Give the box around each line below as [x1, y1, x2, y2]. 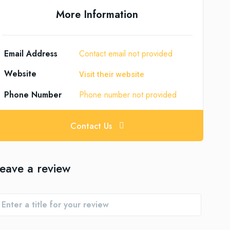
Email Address [4, 48, 57, 60]
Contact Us [70, 120, 112, 132]
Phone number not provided [79, 89, 177, 101]
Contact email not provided [79, 48, 173, 60]
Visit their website [79, 70, 145, 80]
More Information [56, 7, 139, 22]
